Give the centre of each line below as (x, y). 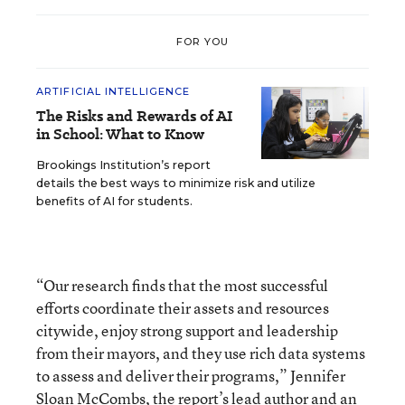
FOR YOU (202, 41)
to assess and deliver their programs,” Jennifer (191, 376)
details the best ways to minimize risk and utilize (176, 183)
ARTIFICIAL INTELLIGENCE (113, 91)
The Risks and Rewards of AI (134, 116)
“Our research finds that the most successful (182, 285)
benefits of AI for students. (114, 201)
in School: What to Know (120, 134)
